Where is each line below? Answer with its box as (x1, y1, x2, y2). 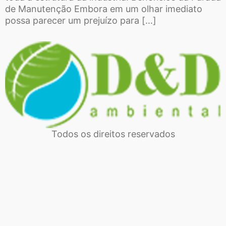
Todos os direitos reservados (51, 128, 175, 139)
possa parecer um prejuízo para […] (5, 15, 156, 26)
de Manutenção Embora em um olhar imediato (5, 3, 202, 14)
